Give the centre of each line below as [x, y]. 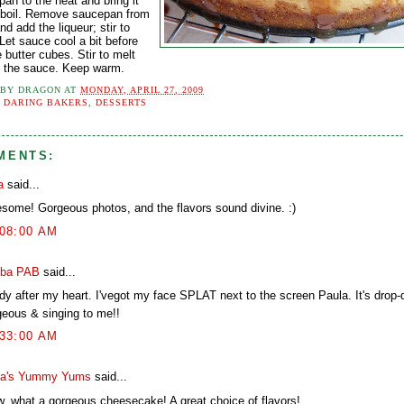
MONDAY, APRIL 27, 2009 [142, 90]
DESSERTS [122, 102]
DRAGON [40, 90]
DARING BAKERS [46, 102]
